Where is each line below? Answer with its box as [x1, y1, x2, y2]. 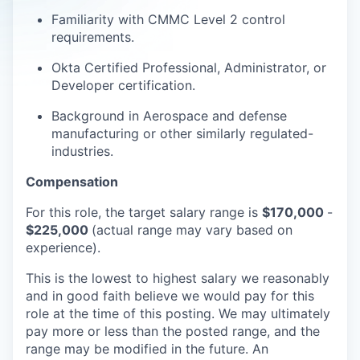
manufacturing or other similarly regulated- [51, 125, 313, 141]
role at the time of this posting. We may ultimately [26, 305, 330, 321]
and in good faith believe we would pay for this [26, 288, 314, 304]
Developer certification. [51, 77, 195, 93]
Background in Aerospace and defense [51, 108, 287, 124]
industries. [51, 143, 113, 159]
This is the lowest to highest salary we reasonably [26, 270, 329, 286]
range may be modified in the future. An [26, 341, 268, 357]
